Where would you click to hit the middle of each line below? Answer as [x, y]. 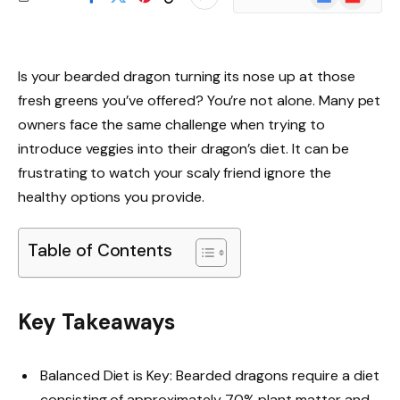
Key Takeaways [97, 322]
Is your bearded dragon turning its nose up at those [187, 76]
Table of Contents [100, 251]
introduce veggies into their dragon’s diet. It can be [183, 149]
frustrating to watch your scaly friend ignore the [175, 173]
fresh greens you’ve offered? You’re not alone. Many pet [200, 100]
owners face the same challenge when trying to [171, 125]
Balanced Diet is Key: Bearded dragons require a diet [210, 376]
